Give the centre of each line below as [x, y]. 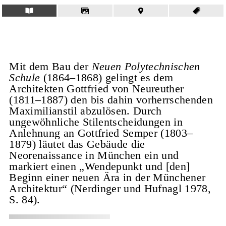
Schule [25, 77]
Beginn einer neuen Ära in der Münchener [107, 177]
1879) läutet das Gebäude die [77, 144]
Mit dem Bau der [50, 66]
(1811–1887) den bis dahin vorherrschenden [111, 99]
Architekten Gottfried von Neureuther [97, 88]
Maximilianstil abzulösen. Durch [86, 110]
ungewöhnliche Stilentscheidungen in [96, 122]
